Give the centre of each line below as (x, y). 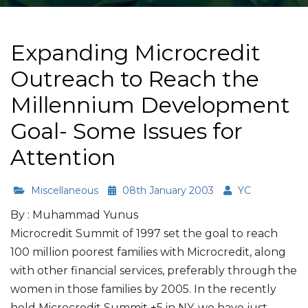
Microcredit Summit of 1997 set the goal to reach (144, 233)
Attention (63, 157)
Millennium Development (150, 105)
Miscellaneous (63, 190)
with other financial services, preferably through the (154, 271)
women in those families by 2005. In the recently (143, 289)
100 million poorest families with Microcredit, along (148, 252)
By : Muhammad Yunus (74, 215)
